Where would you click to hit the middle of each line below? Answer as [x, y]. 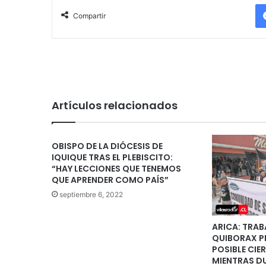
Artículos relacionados [115, 106]
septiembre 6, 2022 [91, 195]
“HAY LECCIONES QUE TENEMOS [116, 169]
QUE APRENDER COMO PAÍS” [110, 180]
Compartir [89, 16]
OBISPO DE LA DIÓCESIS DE [107, 146]
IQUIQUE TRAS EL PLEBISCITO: [112, 158]
